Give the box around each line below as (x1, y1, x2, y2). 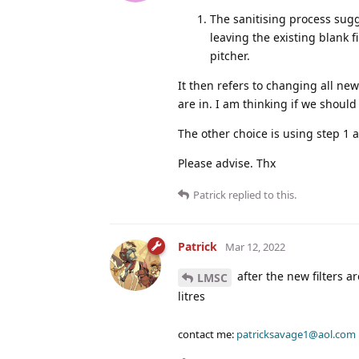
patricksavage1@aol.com (236, 326, 356, 341)
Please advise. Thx (178, 155, 276, 171)
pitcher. (210, 47, 250, 63)
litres (178, 288, 205, 304)
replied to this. (226, 187, 296, 202)
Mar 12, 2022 (225, 239, 285, 254)
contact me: (178, 326, 236, 341)
